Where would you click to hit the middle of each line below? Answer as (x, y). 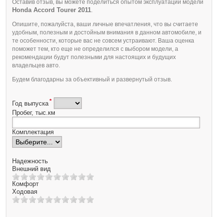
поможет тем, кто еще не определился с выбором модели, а (95, 49)
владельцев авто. (36, 65)
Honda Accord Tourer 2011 (52, 10)
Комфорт (25, 184)
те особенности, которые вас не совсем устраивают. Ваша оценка (103, 40)
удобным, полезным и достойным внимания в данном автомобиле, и (107, 32)
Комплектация (33, 132)
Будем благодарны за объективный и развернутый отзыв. (92, 79)
